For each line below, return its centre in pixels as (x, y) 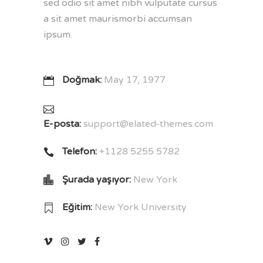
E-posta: (63, 124)
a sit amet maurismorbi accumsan (118, 19)
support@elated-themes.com (148, 124)
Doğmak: (83, 80)
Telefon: (81, 152)
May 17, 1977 (135, 80)
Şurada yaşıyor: (98, 179)
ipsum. (58, 35)
